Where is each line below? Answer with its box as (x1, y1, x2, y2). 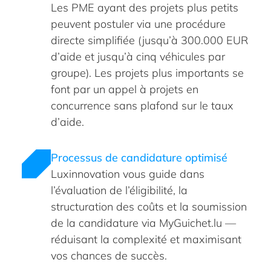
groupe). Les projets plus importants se (51, 65, 244, 80)
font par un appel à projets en (51, 82, 198, 96)
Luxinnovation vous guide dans (51, 166, 204, 181)
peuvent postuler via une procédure (51, 16, 226, 31)
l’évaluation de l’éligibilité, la (51, 183, 188, 197)
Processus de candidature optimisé (51, 150, 227, 165)
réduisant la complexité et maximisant (51, 232, 241, 246)
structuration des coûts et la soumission (51, 199, 247, 214)
